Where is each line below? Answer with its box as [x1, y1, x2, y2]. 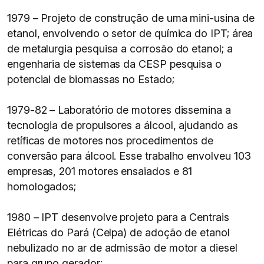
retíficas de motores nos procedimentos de [7, 134, 214, 147]
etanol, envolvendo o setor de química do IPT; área [7, 27, 253, 39]
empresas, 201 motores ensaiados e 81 [7, 165, 193, 177]
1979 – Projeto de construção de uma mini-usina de [7, 12, 255, 24]
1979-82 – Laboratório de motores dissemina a [7, 104, 231, 116]
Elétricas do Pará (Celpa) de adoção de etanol [7, 226, 230, 239]
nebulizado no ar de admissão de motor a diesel [7, 242, 237, 254]
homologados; [7, 180, 77, 193]
